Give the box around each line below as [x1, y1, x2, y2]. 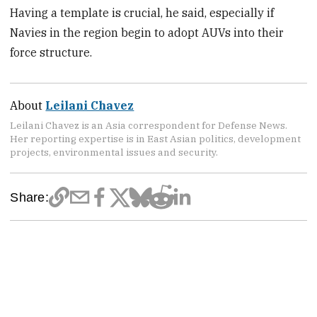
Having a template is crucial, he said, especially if [10, 5, 275, 20]
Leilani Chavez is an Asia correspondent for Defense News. [10, 119, 288, 132]
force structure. [10, 45, 93, 59]
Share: [10, 190, 49, 205]
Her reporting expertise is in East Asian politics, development [10, 132, 301, 146]
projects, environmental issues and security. [10, 146, 219, 159]
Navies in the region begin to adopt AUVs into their [10, 25, 284, 40]
